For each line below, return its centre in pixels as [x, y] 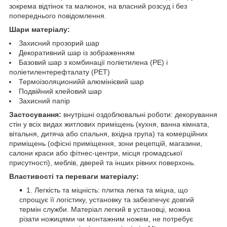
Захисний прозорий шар [59, 43]
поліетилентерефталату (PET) [60, 72]
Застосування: [35, 114]
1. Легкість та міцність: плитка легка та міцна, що [107, 190]
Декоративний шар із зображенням [77, 52]
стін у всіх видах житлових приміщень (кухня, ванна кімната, [109, 124]
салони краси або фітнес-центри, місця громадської [96, 153]
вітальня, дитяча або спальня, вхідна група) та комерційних [108, 134]
